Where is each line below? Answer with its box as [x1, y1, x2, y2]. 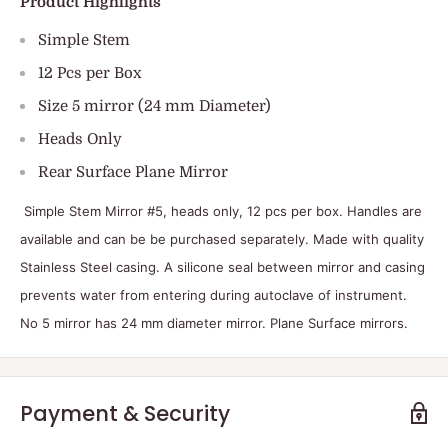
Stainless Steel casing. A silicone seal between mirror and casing [20, 258, 425, 275]
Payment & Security [20, 398, 230, 428]
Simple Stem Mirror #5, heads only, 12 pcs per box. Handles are [24, 202, 422, 219]
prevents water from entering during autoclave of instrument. [20, 286, 407, 303]
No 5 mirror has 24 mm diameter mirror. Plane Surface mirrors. [20, 314, 408, 331]
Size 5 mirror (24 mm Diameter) [38, 97, 271, 116]
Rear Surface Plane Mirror [38, 163, 228, 182]
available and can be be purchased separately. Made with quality [20, 230, 424, 247]
